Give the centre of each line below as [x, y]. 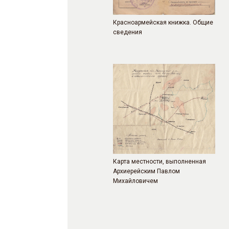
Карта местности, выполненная [159, 161]
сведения [128, 32]
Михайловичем [135, 181]
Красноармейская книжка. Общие [163, 22]
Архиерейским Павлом [146, 171]
